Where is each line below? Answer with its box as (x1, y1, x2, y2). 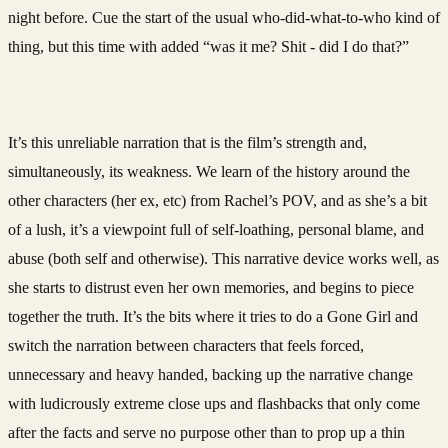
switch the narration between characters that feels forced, (8, 336, 364, 354)
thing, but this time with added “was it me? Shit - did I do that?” (8, 37, 409, 55)
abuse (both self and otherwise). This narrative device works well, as (8, 249, 439, 267)
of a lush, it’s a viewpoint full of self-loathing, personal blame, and (8, 220, 424, 238)
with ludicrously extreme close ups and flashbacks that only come (8, 394, 420, 412)
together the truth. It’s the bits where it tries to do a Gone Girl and (8, 307, 418, 325)
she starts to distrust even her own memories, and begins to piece (8, 278, 414, 296)
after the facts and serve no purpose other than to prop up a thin (8, 423, 405, 441)
